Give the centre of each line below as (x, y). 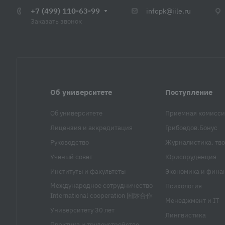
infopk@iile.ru (168, 11)
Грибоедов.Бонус (191, 128)
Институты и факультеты (88, 172)
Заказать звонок (56, 22)
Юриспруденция (191, 157)
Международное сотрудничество (101, 186)
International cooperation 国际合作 (101, 196)
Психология (183, 186)
